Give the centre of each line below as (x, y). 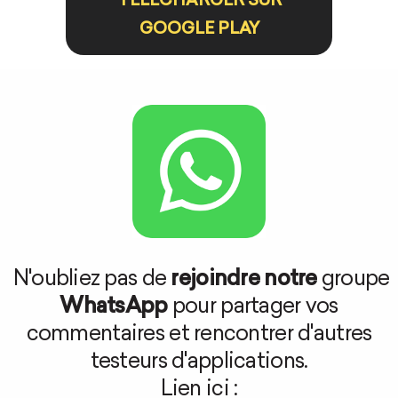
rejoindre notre (244, 280)
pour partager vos (253, 308)
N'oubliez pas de (92, 280)
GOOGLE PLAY (199, 30)
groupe (353, 280)
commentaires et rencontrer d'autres (199, 335)
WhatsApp (114, 308)
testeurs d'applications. (199, 363)
